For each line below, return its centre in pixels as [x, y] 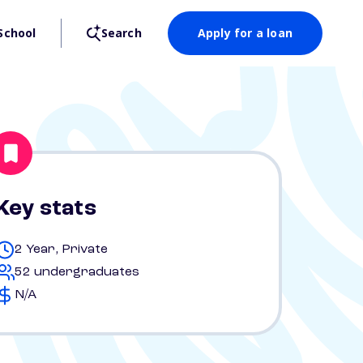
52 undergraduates [77, 272]
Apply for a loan [245, 33]
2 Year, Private [61, 250]
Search [121, 33]
